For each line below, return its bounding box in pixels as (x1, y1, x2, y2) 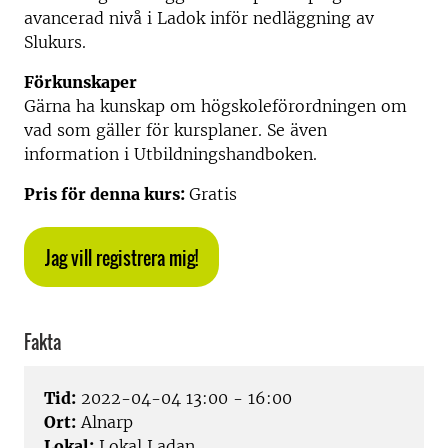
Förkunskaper (24, 72, 137, 92)
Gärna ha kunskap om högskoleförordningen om (24, 96, 407, 116)
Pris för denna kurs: (24, 184, 189, 204)
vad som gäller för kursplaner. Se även (24, 120, 327, 140)
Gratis (189, 184, 237, 204)
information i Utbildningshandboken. (24, 144, 317, 164)
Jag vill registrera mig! (45, 245, 198, 271)
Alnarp (76, 412, 133, 433)
